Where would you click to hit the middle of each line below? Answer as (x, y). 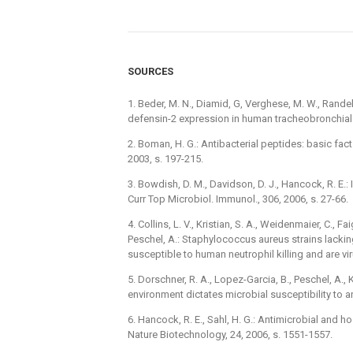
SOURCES (150, 71)
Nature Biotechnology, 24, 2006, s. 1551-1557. (230, 334)
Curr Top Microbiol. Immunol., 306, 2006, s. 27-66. (238, 199)
